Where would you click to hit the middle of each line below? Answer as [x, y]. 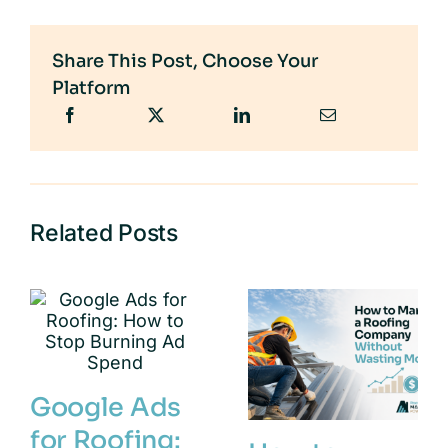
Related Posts [103, 233]
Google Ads [105, 406]
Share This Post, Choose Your [185, 60]
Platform [92, 87]
